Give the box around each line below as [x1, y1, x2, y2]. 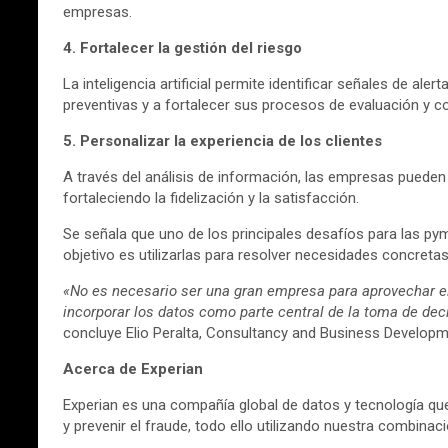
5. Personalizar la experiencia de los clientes [63, 131, 382, 150]
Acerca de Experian [63, 359, 203, 378]
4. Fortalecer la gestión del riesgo [63, 38, 302, 57]
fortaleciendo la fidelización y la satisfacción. [63, 188, 359, 207]
